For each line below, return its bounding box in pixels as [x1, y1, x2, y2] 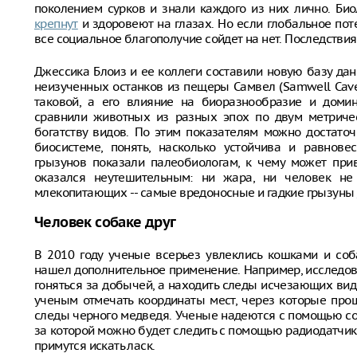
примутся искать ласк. [34, 338, 155, 353]
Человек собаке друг [34, 215, 176, 231]
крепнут [34, 16, 78, 31]
